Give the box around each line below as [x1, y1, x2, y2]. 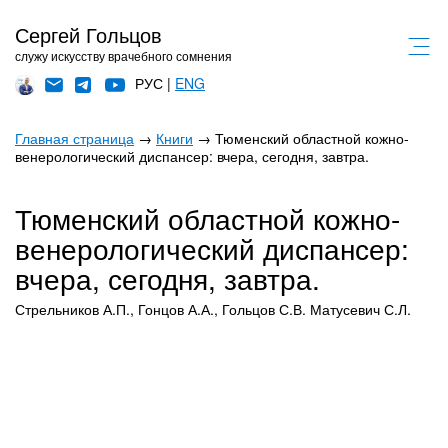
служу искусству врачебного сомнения [15, 47, 232, 64]
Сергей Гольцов [15, 20, 162, 49]
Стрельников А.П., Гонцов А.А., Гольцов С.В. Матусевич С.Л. [15, 299, 411, 319]
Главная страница [15, 128, 134, 148]
